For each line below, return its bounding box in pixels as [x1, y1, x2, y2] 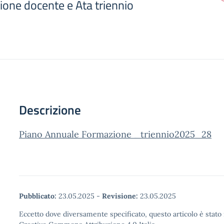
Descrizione [19, 100, 81, 119]
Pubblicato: [19, 191, 56, 200]
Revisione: [102, 191, 138, 200]
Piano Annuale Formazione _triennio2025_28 [19, 128, 211, 140]
